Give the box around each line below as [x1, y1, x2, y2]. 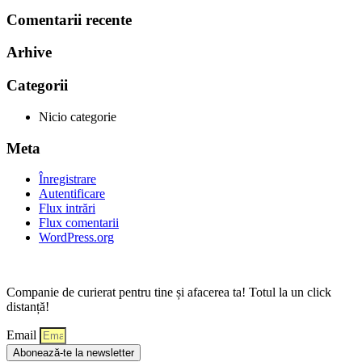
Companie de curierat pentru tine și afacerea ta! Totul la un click [6, 285, 331, 300]
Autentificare [39, 187, 105, 201]
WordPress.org [39, 230, 114, 245]
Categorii [6, 77, 68, 95]
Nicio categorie [39, 109, 116, 124]
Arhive [6, 44, 52, 61]
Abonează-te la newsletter [13, 347, 134, 360]
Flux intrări [39, 201, 95, 216]
